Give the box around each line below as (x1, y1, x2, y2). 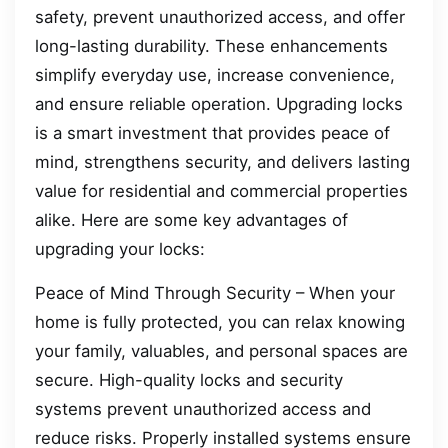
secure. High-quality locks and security (35, 369, 343, 390)
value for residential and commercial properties (35, 181, 408, 202)
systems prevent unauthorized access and (35, 398, 371, 419)
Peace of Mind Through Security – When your (35, 282, 395, 303)
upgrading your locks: (35, 239, 205, 260)
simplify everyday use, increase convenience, (35, 65, 395, 86)
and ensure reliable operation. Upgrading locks (35, 94, 403, 115)
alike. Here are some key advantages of (35, 210, 348, 231)
